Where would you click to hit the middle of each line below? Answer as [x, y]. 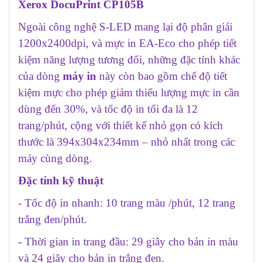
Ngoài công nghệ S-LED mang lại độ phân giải [125, 26]
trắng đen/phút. [53, 219]
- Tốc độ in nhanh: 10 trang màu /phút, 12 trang [127, 203]
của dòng [41, 76]
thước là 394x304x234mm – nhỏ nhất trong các [127, 141]
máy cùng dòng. [55, 158]
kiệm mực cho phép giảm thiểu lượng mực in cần [129, 92]
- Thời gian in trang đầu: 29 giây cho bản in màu [128, 241]
